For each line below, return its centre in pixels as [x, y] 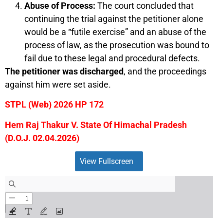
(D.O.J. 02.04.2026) [42, 138]
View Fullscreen [107, 162]
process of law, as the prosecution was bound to [117, 45]
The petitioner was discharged [64, 71]
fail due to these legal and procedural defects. [112, 58]
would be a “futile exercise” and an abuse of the [115, 32]
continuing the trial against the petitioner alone [114, 18]
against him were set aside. [58, 84]
